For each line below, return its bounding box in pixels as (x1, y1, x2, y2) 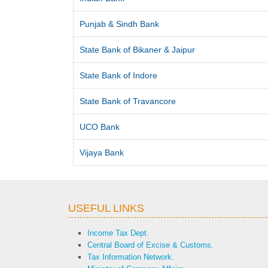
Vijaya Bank (80, 148, 124, 157)
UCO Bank (80, 122, 120, 132)
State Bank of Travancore (80, 96, 176, 106)
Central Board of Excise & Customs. (87, 240, 214, 249)
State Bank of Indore (80, 71, 158, 80)
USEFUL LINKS (68, 202, 144, 214)
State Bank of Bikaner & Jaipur (80, 45, 196, 54)
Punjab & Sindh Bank (80, 19, 160, 29)
